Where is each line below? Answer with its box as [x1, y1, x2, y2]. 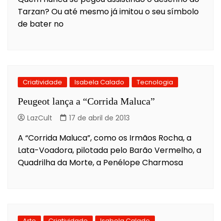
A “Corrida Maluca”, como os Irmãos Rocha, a [18, 132, 191, 144]
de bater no [18, 18, 64, 30]
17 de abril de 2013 [69, 112, 130, 123]
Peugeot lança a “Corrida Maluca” [18, 95, 155, 107]
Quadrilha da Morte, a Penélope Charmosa [18, 156, 183, 168]
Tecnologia [137, 77, 173, 87]
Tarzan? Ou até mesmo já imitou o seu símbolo [18, 5, 199, 17]
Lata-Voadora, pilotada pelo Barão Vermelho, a [18, 144, 201, 156]
